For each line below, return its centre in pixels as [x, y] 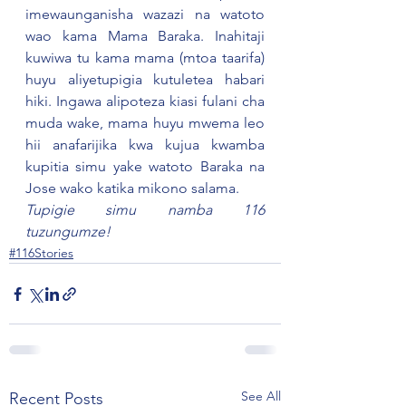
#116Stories [41, 253]
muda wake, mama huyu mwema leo [145, 123]
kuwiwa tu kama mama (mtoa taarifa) [145, 58]
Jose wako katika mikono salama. [132, 188]
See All [261, 396]
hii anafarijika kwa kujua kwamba [145, 145]
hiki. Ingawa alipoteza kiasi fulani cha [145, 101]
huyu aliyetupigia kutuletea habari [145, 79]
